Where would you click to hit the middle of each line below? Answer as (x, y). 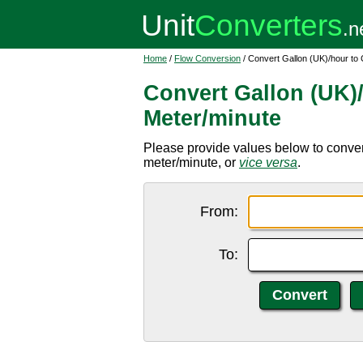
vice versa (268, 162)
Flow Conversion (207, 58)
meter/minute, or (191, 162)
